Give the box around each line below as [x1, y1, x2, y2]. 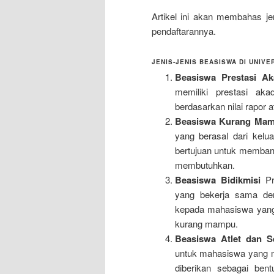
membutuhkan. [174, 158, 235, 171]
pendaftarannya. [152, 24, 216, 38]
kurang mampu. [174, 217, 238, 230]
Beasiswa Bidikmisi [174, 172, 261, 187]
